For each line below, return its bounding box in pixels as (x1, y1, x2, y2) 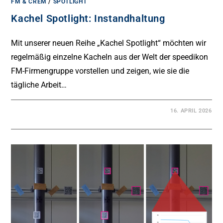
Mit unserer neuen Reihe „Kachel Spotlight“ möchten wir (11, 38, 207, 48)
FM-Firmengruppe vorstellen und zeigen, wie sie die (11, 66, 190, 76)
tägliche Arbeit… (11, 80, 67, 90)
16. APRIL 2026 (170, 107, 212, 114)
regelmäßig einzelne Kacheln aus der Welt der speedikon (11, 52, 209, 62)
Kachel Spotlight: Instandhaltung (11, 12, 165, 24)
